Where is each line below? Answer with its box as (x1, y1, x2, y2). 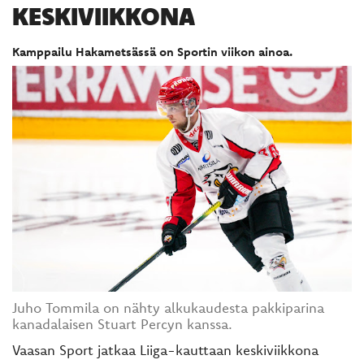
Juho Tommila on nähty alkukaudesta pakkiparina (12, 298, 324, 316)
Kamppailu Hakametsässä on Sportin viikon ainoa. (12, 43, 292, 59)
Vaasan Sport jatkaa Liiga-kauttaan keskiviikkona (12, 341, 318, 359)
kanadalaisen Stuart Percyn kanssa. (12, 314, 232, 332)
